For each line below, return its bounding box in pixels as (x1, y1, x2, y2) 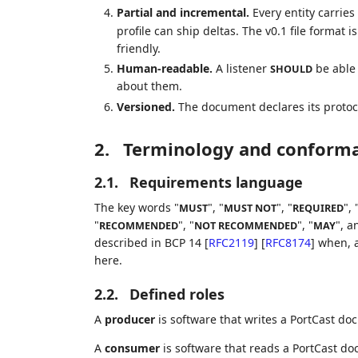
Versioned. (116, 98, 175, 114)
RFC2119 (208, 234, 254, 250)
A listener (212, 61, 270, 77)
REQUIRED (292, 201, 344, 215)
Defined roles (129, 284, 225, 304)
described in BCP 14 (93, 234, 205, 250)
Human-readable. (116, 61, 213, 77)
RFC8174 (265, 234, 311, 250)
